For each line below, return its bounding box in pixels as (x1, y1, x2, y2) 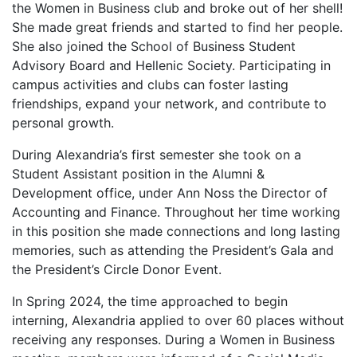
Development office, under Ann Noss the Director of (12, 185, 328, 201)
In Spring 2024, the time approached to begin (12, 293, 288, 309)
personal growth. (12, 115, 114, 131)
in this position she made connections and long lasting (12, 223, 340, 239)
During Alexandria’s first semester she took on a (12, 147, 301, 163)
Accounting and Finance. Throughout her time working (12, 204, 340, 220)
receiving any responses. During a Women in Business (12, 331, 335, 347)
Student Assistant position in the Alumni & (12, 166, 265, 182)
